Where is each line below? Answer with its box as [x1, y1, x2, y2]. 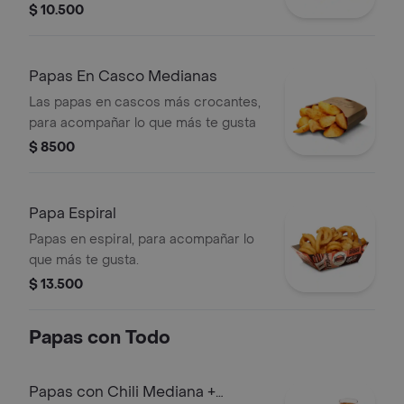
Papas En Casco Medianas [29, 67, 217, 86]
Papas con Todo [29, 326, 170, 350]
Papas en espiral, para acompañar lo [29, 231, 254, 248]
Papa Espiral [29, 204, 116, 223]
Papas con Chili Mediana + [29, 382, 216, 401]
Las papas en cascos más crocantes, [29, 94, 261, 111]
